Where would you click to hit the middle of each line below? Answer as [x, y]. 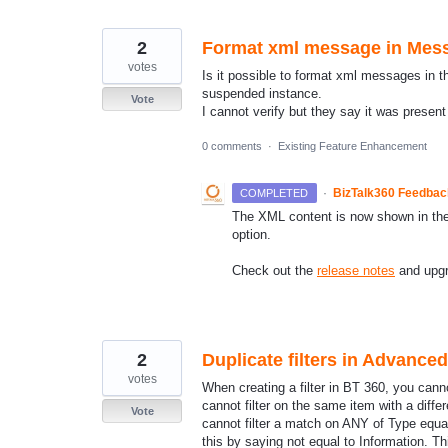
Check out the [274, 271]
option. [253, 235]
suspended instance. [262, 93]
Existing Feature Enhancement [352, 146]
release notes [356, 271]
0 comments [232, 146]
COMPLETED [274, 193]
